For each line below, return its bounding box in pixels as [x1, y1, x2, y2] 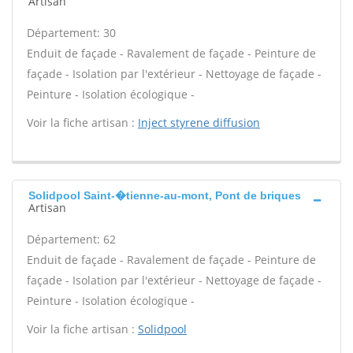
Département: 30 [27, 25, 116, 40]
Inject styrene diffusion [138, 115, 260, 130]
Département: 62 [27, 232, 116, 247]
